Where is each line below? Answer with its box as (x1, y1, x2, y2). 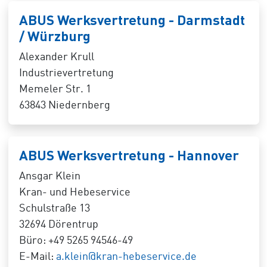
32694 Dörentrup (18, 219, 98, 230)
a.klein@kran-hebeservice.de (55, 252, 197, 262)
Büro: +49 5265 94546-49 (18, 235, 133, 246)
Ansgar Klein (18, 171, 80, 182)
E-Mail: (18, 252, 56, 262)
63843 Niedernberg (18, 100, 110, 111)
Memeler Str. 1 (18, 84, 91, 95)
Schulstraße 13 (18, 203, 90, 214)
